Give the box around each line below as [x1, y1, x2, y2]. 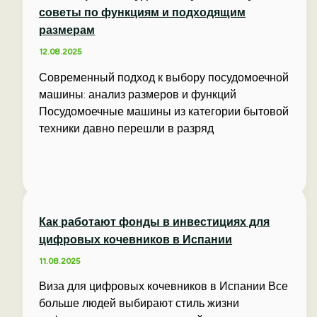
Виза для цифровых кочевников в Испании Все [39, 279, 289, 294]
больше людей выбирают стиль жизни [39, 296, 240, 311]
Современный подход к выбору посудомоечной [39, 70, 289, 84]
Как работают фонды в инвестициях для [39, 214, 270, 229]
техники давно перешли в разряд [39, 121, 214, 135]
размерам [39, 23, 96, 38]
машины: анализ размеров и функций [39, 87, 237, 101]
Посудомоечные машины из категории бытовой [39, 104, 289, 118]
